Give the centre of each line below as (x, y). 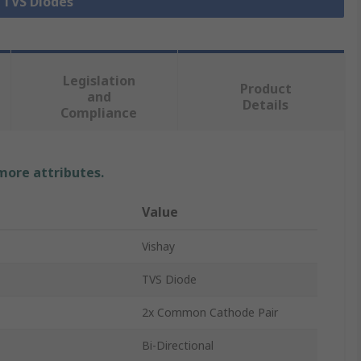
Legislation (99, 81)
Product (266, 89)
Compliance (99, 113)
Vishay (158, 247)
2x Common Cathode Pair (210, 313)
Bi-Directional (178, 346)
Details (266, 105)
